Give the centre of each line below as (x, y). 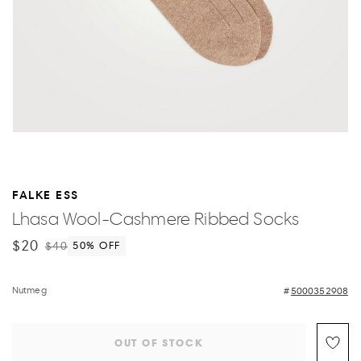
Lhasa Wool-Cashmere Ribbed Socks (156, 218)
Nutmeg (29, 289)
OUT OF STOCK (159, 342)
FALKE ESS (46, 194)
